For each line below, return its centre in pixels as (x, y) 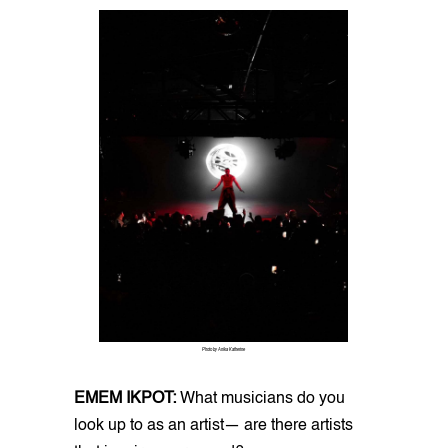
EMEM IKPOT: (125, 398)
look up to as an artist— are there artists (213, 425)
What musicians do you (260, 398)
